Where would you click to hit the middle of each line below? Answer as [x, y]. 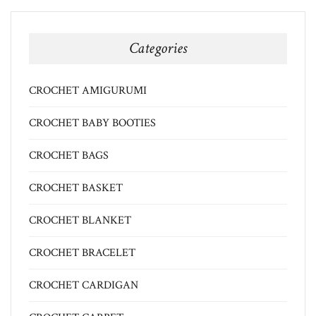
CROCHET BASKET [76, 188]
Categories [158, 49]
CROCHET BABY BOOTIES [92, 123]
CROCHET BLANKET [80, 221]
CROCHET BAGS [69, 156]
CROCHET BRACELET [82, 253]
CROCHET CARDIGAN [84, 286]
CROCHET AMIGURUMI [88, 91]
